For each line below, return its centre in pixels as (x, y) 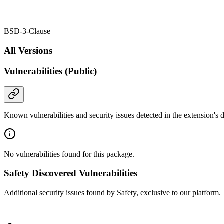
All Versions (28, 51)
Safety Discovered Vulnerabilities (71, 173)
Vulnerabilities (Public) (50, 71)
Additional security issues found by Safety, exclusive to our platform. (112, 193)
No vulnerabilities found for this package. (69, 154)
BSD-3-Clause (27, 31)
